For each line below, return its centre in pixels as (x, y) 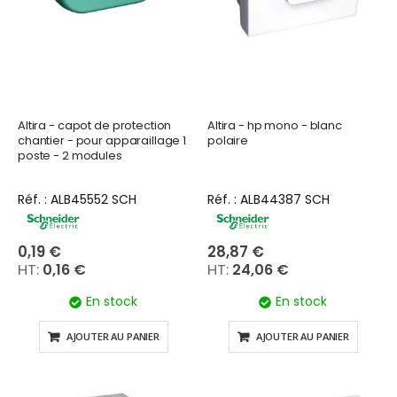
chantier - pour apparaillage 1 (102, 140)
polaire (228, 140)
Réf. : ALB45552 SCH (77, 199)
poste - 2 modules (70, 156)
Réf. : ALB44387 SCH (269, 199)
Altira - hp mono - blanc (275, 125)
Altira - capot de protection (95, 125)
